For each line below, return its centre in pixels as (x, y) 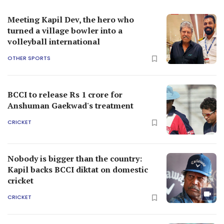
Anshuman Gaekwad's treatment (70, 105)
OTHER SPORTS (29, 58)
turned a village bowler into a (65, 30)
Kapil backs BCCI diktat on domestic (78, 169)
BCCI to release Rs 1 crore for (65, 94)
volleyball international (54, 41)
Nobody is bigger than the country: (75, 158)
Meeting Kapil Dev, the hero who (71, 19)
